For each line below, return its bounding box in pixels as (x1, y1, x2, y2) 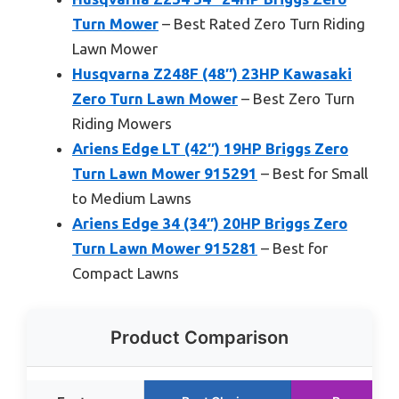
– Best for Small (257, 165, 368, 183)
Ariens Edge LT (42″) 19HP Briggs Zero (72, 140, 348, 158)
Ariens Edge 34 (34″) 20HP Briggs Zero (72, 215, 347, 232)
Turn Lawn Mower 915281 (72, 240, 257, 257)
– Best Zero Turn (238, 90, 354, 108)
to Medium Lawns (72, 190, 191, 208)
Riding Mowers (72, 115, 172, 133)
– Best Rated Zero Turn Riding (159, 15, 365, 33)
